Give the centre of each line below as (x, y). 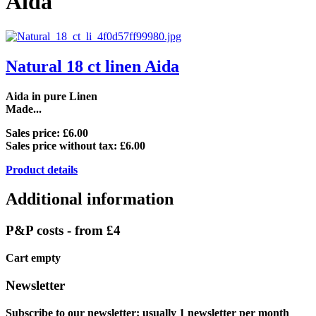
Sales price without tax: (63, 145)
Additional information (90, 199)
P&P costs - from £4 (63, 231)
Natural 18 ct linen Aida (92, 66)
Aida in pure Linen (51, 96)
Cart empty (33, 258)
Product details (42, 169)
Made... (24, 109)
